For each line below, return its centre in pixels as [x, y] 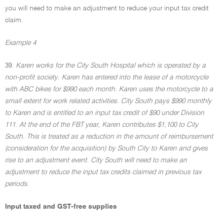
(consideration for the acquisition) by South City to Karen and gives [106, 148]
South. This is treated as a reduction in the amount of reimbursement [109, 137]
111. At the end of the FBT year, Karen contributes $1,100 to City [102, 125]
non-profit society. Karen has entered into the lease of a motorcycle [107, 77]
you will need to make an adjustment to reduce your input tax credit [107, 8]
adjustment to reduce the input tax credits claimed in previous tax [103, 172]
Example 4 [20, 43]
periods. [17, 184]
